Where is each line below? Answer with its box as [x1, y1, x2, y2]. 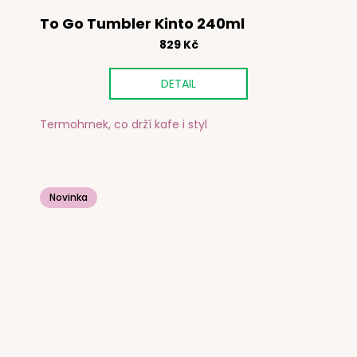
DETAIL [161, 75, 196, 92]
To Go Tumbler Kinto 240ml [40, 13, 245, 33]
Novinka [49, 190, 88, 205]
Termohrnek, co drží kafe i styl [40, 116, 207, 133]
